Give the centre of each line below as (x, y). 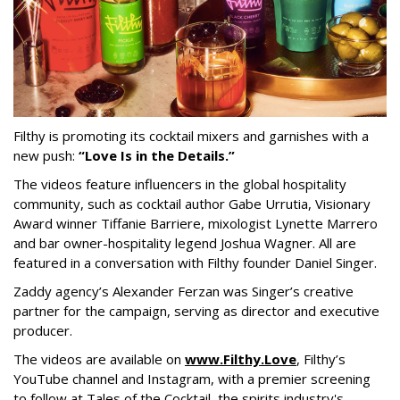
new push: (46, 156)
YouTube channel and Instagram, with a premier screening (192, 379)
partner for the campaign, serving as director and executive (196, 311)
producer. (43, 331)
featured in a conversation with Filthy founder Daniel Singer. (195, 263)
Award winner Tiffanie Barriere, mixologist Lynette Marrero (196, 224)
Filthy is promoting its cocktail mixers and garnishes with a (191, 136)
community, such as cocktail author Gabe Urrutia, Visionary (192, 204)
